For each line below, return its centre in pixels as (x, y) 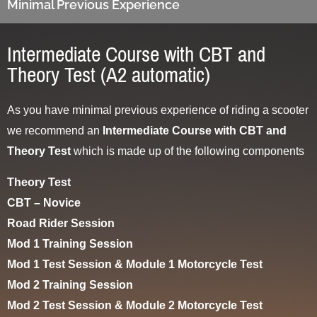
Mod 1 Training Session (70, 243)
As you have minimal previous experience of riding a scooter (158, 110)
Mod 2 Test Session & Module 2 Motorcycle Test (135, 305)
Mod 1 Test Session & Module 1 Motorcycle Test (135, 264)
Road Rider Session (61, 223)
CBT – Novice (44, 202)
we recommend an (55, 131)
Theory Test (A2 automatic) (109, 75)
